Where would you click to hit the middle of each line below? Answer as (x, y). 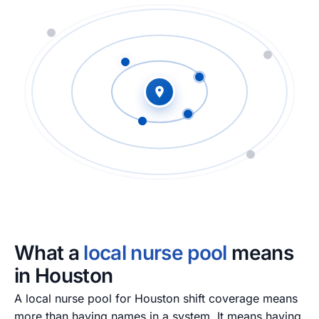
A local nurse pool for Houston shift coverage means (156, 298)
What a (49, 252)
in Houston (64, 275)
